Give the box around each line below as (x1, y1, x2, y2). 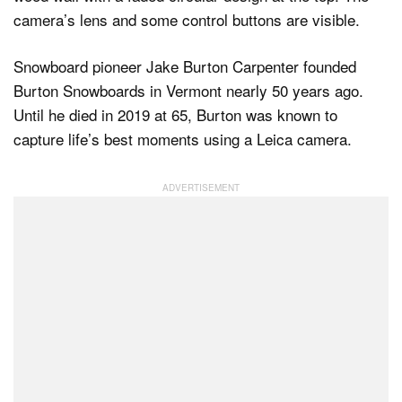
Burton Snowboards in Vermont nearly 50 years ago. (13, 79, 363, 102)
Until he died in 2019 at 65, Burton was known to (13, 103, 337, 127)
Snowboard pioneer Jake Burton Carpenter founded (13, 55, 356, 78)
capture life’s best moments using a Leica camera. (13, 127, 352, 151)
